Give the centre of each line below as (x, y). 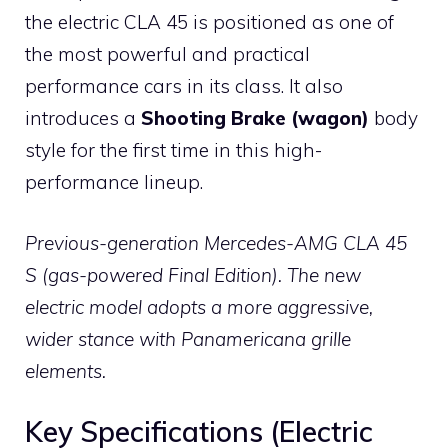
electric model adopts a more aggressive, (199, 306)
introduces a (83, 118)
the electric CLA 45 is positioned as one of (209, 22)
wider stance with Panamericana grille (188, 338)
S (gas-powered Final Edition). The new (193, 274)
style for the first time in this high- (173, 150)
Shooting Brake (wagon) (255, 118)
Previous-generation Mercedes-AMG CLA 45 (216, 242)
